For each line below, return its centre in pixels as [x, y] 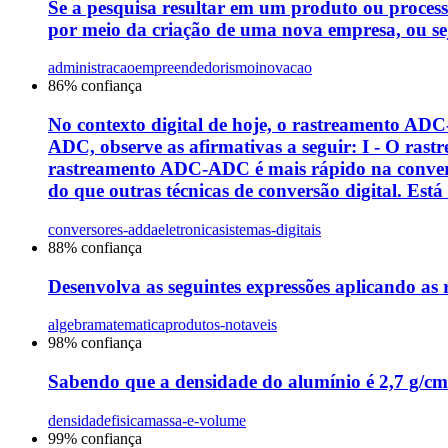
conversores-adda [103, 229]
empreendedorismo [195, 68]
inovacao [283, 68]
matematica [129, 325]
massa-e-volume [195, 420]
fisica [127, 420]
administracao [91, 68]
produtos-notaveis [221, 325]
